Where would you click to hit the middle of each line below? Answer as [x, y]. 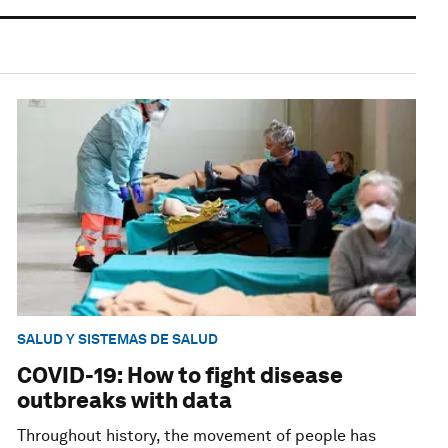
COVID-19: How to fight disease [180, 375]
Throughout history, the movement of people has [197, 436]
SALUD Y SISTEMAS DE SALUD [118, 339]
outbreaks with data [125, 400]
